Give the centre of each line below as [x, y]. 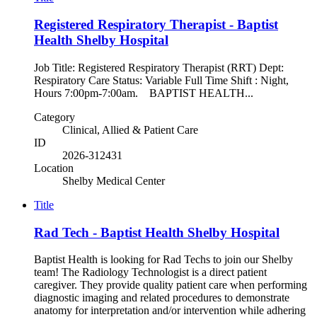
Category [54, 117]
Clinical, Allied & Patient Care [130, 130]
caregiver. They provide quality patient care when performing [171, 285]
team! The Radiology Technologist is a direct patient [150, 272]
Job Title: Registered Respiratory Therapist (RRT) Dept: [159, 68]
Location [54, 168]
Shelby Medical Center [114, 181]
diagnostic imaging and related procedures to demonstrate [162, 298]
